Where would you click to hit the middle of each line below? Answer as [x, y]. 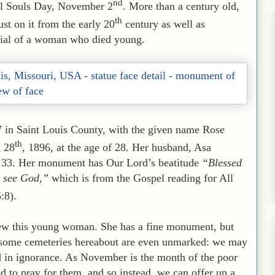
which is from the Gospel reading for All [141, 178]
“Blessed [222, 162]
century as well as [164, 24]
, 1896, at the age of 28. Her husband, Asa [117, 147]
